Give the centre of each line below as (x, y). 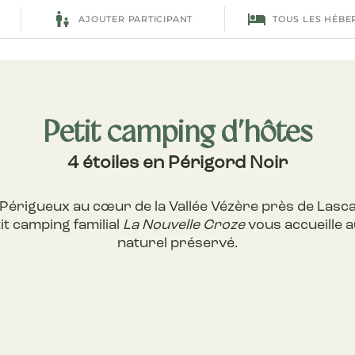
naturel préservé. (177, 244)
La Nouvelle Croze (184, 226)
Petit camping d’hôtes (177, 134)
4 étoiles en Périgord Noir (177, 163)
